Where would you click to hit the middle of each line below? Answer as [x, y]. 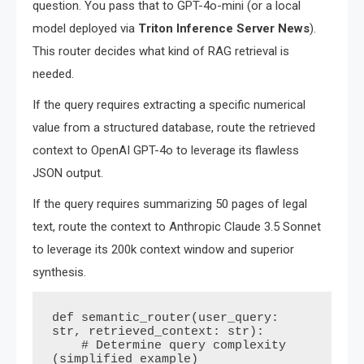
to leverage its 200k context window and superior [163, 250]
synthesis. [59, 273]
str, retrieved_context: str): [158, 332]
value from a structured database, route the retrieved [174, 128]
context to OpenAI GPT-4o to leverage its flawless [166, 151]
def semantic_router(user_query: [165, 318]
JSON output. [68, 173]
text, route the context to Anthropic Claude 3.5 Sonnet [177, 227]
